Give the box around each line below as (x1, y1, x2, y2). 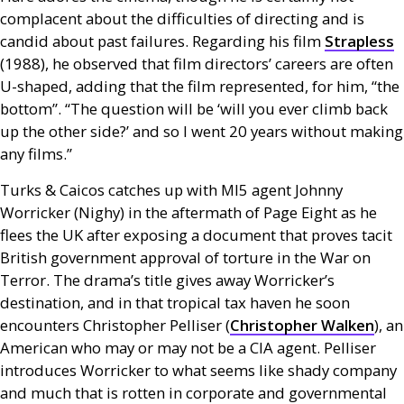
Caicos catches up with (56, 179, 221, 200)
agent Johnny (248, 179, 343, 200)
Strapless (325, 31, 394, 51)
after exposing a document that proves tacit (83, 225, 392, 245)
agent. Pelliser (273, 337, 376, 358)
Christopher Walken (230, 315, 374, 335)
